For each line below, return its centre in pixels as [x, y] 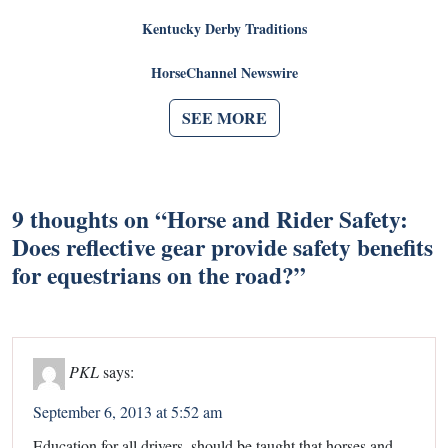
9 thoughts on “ [89, 218]
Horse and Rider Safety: [287, 218]
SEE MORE [224, 117]
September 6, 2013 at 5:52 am [127, 411]
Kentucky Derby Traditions [224, 28]
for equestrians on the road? [153, 274]
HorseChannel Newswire [224, 72]
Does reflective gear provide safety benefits [222, 246]
